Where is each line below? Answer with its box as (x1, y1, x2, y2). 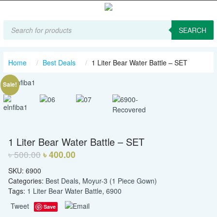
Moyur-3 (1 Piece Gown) (82, 175, 157, 186)
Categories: (8, 175, 46, 186)
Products (3, 18, 33, 28)
